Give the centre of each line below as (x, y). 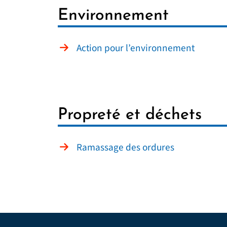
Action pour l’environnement (136, 48)
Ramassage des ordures (125, 147)
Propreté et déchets (130, 115)
